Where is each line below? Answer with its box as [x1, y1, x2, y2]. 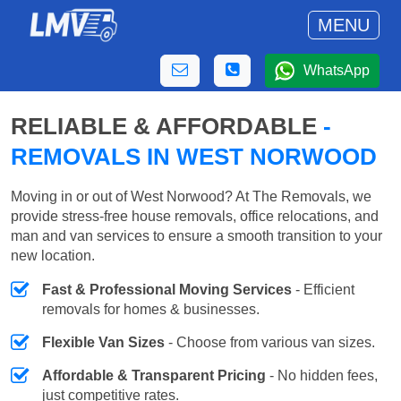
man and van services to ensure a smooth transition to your [11, 228, 382, 244]
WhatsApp [303, 63, 370, 78]
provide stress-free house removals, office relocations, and [11, 209, 379, 225]
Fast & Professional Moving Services [42, 282, 292, 298]
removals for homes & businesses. [42, 302, 260, 318]
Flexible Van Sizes [42, 335, 165, 351]
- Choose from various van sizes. [165, 335, 375, 351]
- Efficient [292, 282, 354, 298]
